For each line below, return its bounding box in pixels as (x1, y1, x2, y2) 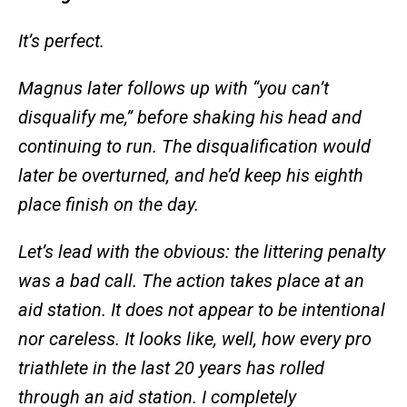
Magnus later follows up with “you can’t (18, 77, 329, 100)
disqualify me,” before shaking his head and (18, 106, 362, 129)
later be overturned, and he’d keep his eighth (18, 164, 363, 187)
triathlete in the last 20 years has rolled (18, 357, 324, 380)
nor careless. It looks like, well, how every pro (18, 328, 372, 351)
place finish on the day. (18, 194, 199, 216)
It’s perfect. (18, 30, 104, 53)
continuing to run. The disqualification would (18, 135, 371, 158)
